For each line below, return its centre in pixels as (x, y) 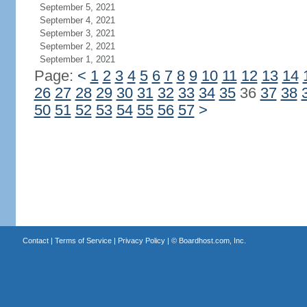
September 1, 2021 (77, 59)
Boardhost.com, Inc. (212, 241)
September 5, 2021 (77, 7)
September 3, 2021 (77, 33)
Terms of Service (83, 241)
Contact (35, 241)
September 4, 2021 (77, 20)
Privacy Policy (141, 241)
